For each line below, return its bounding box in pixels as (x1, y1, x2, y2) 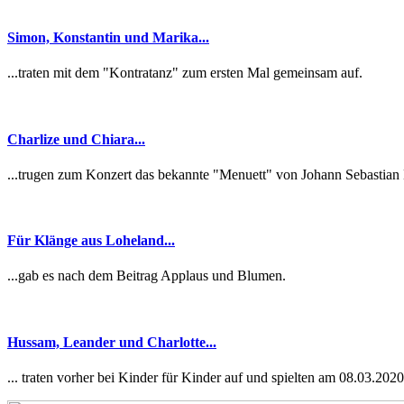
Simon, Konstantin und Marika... (7, 30, 209, 46)
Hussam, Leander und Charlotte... (7, 334, 216, 350)
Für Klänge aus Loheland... (7, 233, 175, 249)
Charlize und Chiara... (7, 131, 145, 147)
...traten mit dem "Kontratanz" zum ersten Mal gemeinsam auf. (7, 65, 363, 81)
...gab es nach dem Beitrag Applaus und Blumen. (7, 268, 286, 284)
